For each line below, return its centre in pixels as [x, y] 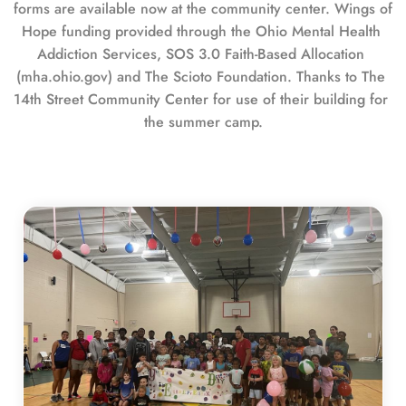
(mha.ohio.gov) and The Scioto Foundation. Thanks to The [201, 76]
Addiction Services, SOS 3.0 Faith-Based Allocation [201, 53]
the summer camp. [203, 121]
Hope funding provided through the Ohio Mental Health [201, 31]
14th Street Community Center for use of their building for [201, 99]
